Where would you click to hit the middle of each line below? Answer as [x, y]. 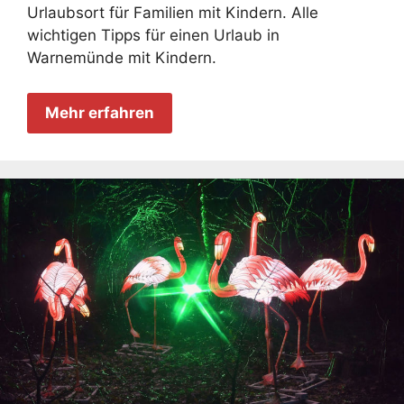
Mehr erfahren [100, 112]
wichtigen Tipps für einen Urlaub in [153, 36]
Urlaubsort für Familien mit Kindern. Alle [173, 13]
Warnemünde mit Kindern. [122, 58]
